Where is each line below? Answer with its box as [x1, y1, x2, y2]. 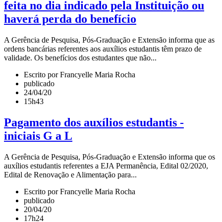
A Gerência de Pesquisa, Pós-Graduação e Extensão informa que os [4, 153, 215, 162]
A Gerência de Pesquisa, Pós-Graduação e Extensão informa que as [4, 36, 215, 45]
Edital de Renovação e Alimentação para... [4, 170, 137, 179]
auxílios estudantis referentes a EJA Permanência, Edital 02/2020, [4, 162, 208, 170]
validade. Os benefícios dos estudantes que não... [4, 54, 157, 62]
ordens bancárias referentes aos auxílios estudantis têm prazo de [4, 45, 202, 54]
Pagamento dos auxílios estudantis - [4, 116, 184, 129]
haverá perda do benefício [4, 12, 136, 26]
